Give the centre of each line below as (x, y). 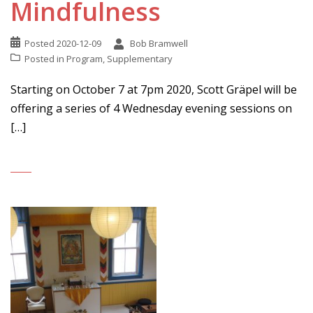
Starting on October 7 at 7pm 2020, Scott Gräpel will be (154, 89)
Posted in (45, 59)
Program (85, 59)
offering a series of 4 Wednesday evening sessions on (151, 108)
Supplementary (140, 59)
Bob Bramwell (159, 43)
